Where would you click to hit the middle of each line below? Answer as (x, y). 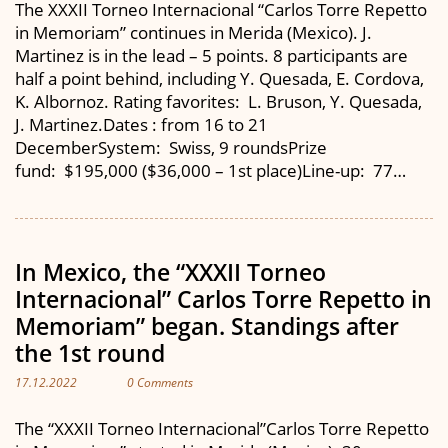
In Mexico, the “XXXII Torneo (170, 272)
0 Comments (160, 382)
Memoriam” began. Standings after (207, 326)
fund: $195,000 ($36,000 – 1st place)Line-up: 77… (210, 170)
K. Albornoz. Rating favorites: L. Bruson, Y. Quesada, (218, 101)
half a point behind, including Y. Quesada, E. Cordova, (219, 78)
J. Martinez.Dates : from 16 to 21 (141, 124)
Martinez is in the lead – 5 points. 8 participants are (211, 55)
